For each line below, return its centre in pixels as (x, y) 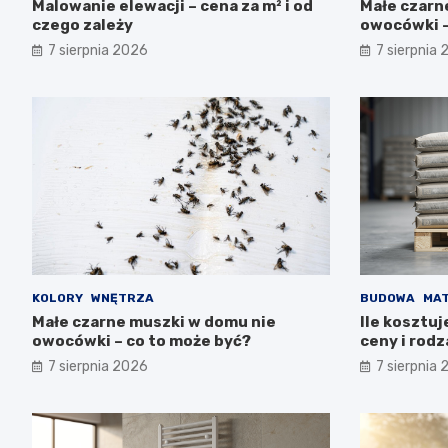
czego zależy (82, 24)
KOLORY (57, 298)
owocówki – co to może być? (141, 341)
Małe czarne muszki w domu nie (154, 322)
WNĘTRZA (122, 298)
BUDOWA (387, 298)
